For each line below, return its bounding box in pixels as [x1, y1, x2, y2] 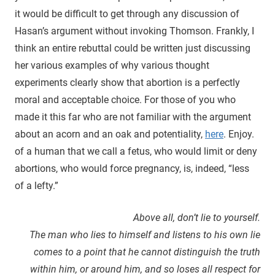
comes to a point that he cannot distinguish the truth [34, 246, 260, 258]
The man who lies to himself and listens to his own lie [29, 228, 260, 241]
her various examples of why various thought [15, 59, 209, 71]
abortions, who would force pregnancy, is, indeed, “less [15, 162, 249, 174]
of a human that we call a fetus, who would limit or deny [15, 145, 257, 157]
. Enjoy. [223, 128, 254, 140]
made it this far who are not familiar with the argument [15, 110, 251, 123]
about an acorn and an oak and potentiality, [15, 128, 205, 140]
